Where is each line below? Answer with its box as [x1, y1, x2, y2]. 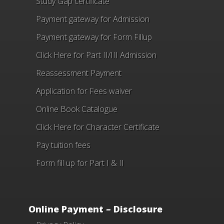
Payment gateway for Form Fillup [36, 31, 152, 42]
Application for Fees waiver [36, 85, 132, 96]
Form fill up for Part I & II [36, 157, 124, 168]
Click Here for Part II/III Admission [36, 49, 156, 60]
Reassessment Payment [36, 67, 121, 78]
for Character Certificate [71, 121, 159, 132]
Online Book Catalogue [36, 103, 117, 114]
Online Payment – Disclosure [28, 202, 162, 215]
